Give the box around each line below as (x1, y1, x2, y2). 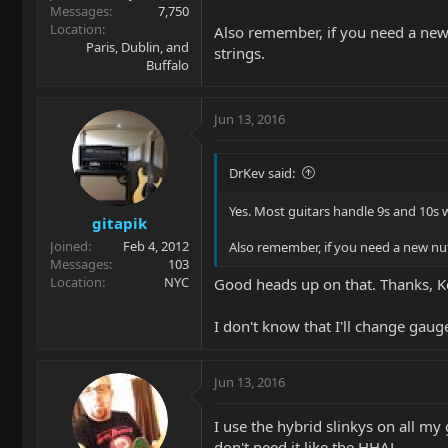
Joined (50, 237, 88, 255)
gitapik (92, 213, 147, 233)
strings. (214, 42, 265, 63)
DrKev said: (229, 163, 295, 182)
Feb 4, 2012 (123, 237, 189, 255)
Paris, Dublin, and (86, 37, 189, 56)
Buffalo (146, 55, 189, 74)
